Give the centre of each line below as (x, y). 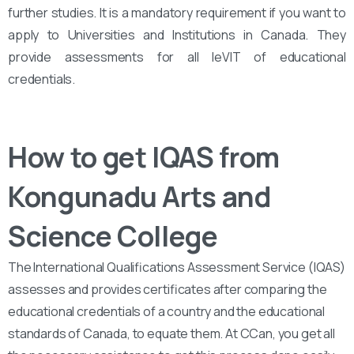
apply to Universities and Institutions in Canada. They (177, 35)
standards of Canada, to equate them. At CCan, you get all (171, 334)
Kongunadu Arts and (139, 197)
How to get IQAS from (144, 158)
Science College (113, 237)
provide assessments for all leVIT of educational (177, 57)
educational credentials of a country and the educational (167, 312)
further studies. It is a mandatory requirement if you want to (177, 13)
